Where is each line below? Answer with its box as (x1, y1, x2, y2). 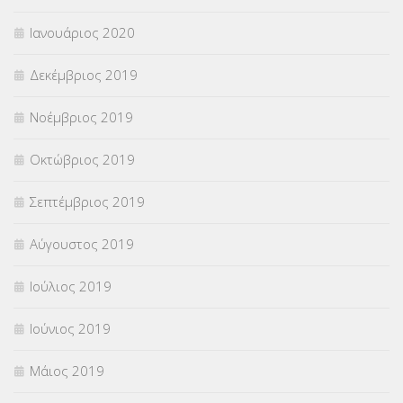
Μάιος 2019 (30, 362, 104, 381)
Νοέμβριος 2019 (30, 108, 133, 127)
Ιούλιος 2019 (30, 277, 112, 296)
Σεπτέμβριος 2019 (30, 193, 145, 211)
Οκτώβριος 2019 (30, 150, 135, 169)
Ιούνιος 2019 (30, 319, 111, 338)
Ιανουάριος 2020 (30, 23, 135, 42)
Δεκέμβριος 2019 (30, 66, 138, 85)
